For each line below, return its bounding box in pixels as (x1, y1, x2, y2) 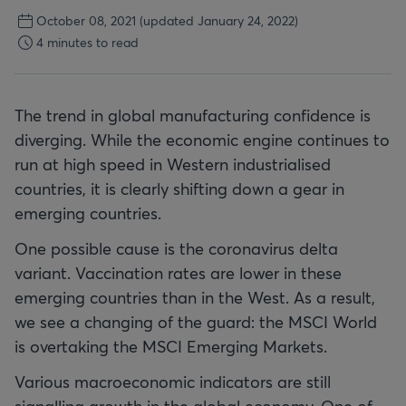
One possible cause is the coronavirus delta (14, 237, 338, 259)
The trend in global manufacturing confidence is (14, 104, 371, 126)
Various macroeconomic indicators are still (14, 371, 331, 392)
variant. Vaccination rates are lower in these (14, 262, 342, 284)
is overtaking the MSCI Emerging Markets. (14, 335, 327, 357)
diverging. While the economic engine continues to (14, 129, 390, 150)
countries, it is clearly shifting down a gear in (14, 178, 344, 199)
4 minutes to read (36, 34, 139, 51)
